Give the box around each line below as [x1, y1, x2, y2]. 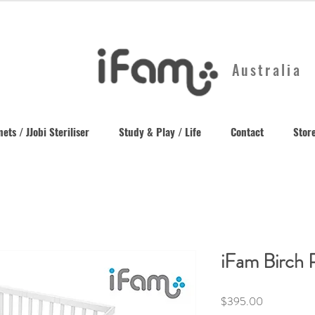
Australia [232, 59, 302, 80]
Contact [230, 124, 264, 139]
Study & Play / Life [118, 124, 201, 139]
